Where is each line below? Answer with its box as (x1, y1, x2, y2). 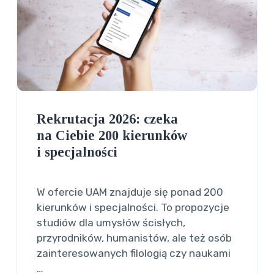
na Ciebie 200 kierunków (37, 128, 188, 144)
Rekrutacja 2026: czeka (37, 111, 179, 127)
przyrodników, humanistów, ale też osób (37, 232, 232, 245)
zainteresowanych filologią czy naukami (37, 247, 231, 260)
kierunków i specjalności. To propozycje (37, 201, 230, 214)
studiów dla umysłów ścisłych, (37, 217, 186, 229)
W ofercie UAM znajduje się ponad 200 (37, 186, 224, 199)
